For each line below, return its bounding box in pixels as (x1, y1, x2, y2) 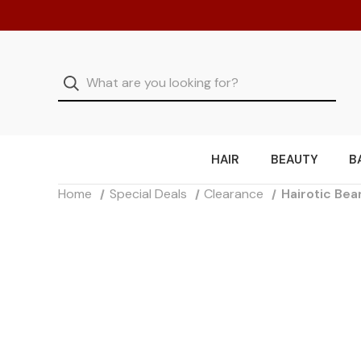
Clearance (204, 185, 264, 203)
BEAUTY (270, 151, 318, 168)
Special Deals (109, 185, 187, 203)
